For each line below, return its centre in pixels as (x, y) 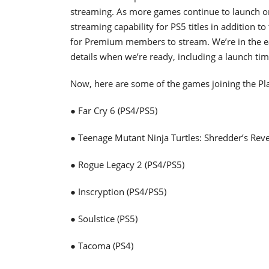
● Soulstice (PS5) (104, 218)
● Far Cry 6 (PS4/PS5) (114, 110)
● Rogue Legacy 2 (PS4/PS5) (127, 164)
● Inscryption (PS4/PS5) (118, 191)
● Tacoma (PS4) (102, 245)
